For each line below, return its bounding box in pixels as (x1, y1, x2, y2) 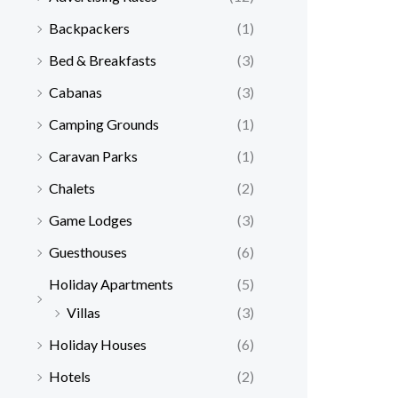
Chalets (49, 179, 95, 197)
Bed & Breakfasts (49, 52, 156, 69)
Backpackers (49, 20, 130, 37)
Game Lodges (49, 211, 132, 229)
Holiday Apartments (49, 275, 173, 293)
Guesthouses (49, 243, 127, 261)
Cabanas (49, 84, 102, 101)
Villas (67, 304, 100, 322)
